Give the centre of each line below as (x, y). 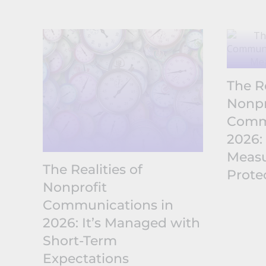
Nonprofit (75, 187)
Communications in (108, 205)
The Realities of (92, 169)
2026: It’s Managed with (121, 223)
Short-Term (80, 240)
